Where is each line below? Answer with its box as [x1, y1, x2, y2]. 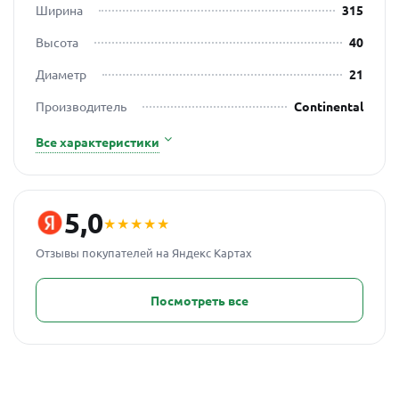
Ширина [36, 2, 83, 18]
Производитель [36, 98, 126, 114]
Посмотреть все [151, 292, 248, 308]
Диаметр [36, 66, 86, 82]
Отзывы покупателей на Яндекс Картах [36, 245, 252, 260]
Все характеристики [36, 134, 159, 150]
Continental [294, 98, 363, 114]
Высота [36, 34, 78, 50]
